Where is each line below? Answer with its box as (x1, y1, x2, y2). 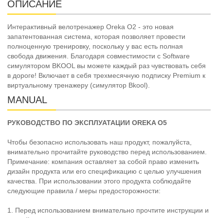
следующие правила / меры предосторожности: (7, 187, 161, 195)
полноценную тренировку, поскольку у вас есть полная (7, 42, 183, 51)
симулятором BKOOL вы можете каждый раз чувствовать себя (7, 62, 206, 70)
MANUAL (7, 94, 47, 106)
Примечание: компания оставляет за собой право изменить (7, 158, 199, 166)
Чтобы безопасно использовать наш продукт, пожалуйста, (7, 138, 192, 146)
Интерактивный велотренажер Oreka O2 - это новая (7, 23, 174, 31)
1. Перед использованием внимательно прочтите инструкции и (7, 206, 209, 215)
